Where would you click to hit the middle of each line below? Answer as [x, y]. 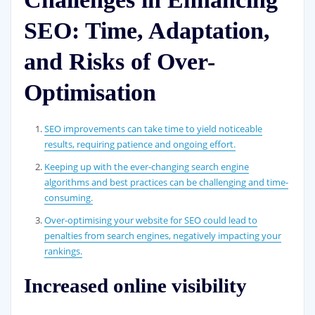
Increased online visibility [135, 285]
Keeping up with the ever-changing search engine [147, 166]
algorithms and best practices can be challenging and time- [167, 182]
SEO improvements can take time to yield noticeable [154, 128]
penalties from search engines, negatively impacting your [163, 235]
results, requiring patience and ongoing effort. [140, 144]
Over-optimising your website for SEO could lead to [151, 220]
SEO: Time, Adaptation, [147, 30]
